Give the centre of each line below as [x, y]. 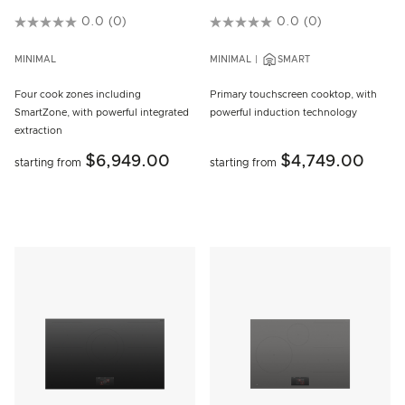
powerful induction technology [283, 113]
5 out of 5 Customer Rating [89, 22]
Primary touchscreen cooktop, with [293, 95]
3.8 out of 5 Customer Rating [290, 22]
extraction [38, 131]
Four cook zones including [78, 95]
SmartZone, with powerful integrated [102, 113]
